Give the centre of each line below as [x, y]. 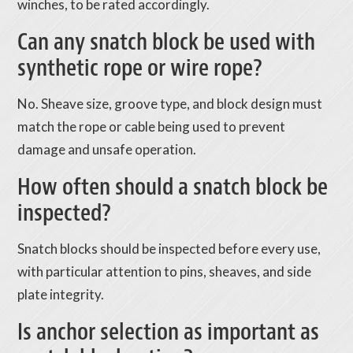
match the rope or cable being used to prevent [152, 127]
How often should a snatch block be [173, 187]
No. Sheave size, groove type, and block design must [170, 104]
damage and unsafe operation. [107, 150]
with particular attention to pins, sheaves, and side [165, 272]
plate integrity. [61, 295]
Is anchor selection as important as [169, 332]
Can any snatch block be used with [167, 42]
